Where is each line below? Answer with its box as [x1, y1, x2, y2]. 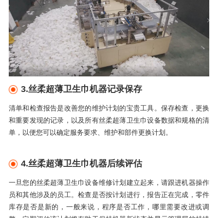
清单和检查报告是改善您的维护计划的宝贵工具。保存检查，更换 [8, 104, 210, 112]
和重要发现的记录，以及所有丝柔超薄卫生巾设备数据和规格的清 [8, 116, 210, 124]
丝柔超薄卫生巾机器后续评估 [28, 158, 142, 168]
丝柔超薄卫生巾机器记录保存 [28, 84, 142, 94]
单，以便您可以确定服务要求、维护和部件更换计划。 [8, 128, 172, 136]
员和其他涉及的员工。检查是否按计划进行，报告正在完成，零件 [8, 190, 210, 199]
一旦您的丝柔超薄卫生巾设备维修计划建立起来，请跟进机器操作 [8, 178, 210, 186]
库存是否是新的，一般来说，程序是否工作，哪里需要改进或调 [8, 202, 210, 211]
